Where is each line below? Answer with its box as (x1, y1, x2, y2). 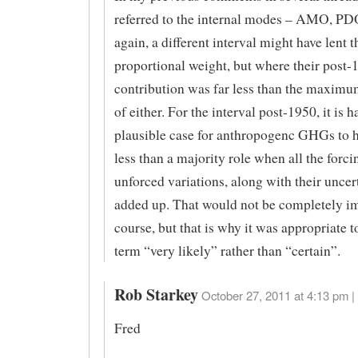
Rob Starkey (113, 282, 198, 306)
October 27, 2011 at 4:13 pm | (201, 286, 355, 304)
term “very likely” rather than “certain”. (113, 241, 340, 260)
